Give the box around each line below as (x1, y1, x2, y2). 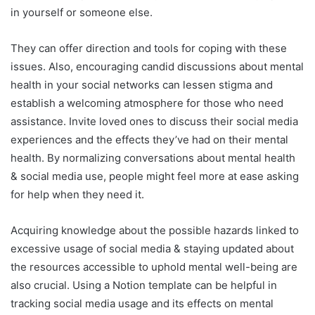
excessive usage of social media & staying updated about (11, 241, 294, 255)
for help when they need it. (11, 187, 144, 201)
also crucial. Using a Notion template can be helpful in (11, 278, 277, 292)
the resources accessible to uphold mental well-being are (11, 259, 297, 274)
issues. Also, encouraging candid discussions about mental (11, 59, 304, 73)
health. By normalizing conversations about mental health (11, 150, 295, 165)
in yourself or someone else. (11, 5, 153, 19)
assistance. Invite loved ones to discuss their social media (11, 114, 298, 128)
